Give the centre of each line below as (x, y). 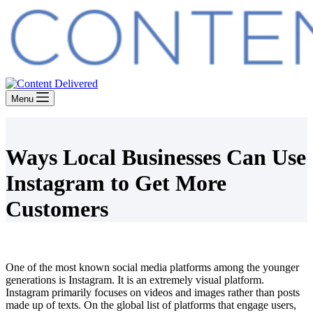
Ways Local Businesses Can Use (156, 158)
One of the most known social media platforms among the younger (152, 267)
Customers (57, 209)
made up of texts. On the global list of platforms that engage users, (151, 305)
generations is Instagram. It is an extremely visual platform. (135, 279)
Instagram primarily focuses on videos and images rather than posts (153, 292)
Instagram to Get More (116, 183)
